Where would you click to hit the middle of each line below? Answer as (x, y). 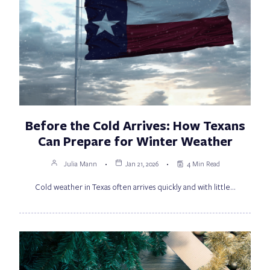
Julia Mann (80, 163)
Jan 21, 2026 (142, 163)
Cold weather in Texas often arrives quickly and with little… (135, 187)
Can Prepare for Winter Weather (135, 141)
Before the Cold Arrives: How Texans (135, 125)
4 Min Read (203, 163)
